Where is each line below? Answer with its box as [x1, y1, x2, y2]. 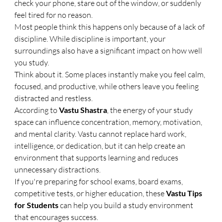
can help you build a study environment [58, 200, 195, 210]
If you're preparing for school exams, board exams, [14, 176, 185, 186]
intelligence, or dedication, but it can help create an [14, 141, 187, 151]
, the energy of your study [107, 105, 195, 115]
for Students [14, 200, 59, 210]
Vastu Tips [166, 188, 204, 198]
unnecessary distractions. [14, 165, 101, 174]
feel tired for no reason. [14, 10, 93, 20]
